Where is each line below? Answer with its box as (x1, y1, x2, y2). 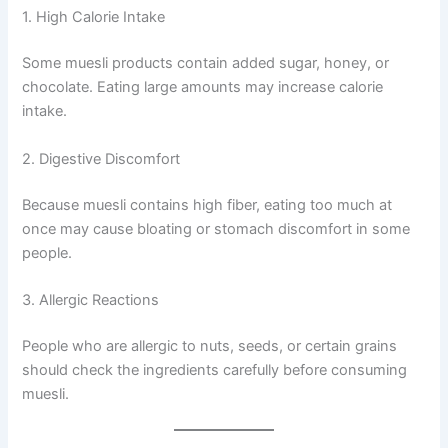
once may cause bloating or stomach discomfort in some (22, 219, 411, 238)
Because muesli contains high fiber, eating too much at (22, 195, 393, 214)
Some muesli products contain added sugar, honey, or (22, 54, 390, 73)
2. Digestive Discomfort (22, 149, 181, 168)
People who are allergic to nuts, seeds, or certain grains (22, 336, 398, 355)
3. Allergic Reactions (22, 290, 160, 309)
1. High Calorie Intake (22, 8, 166, 27)
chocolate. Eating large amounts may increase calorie (22, 78, 384, 97)
